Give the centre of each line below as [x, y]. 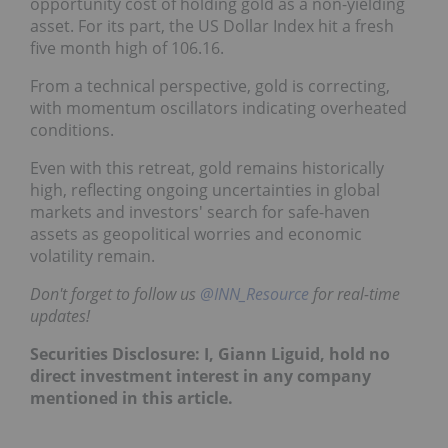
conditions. [72, 129]
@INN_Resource [254, 293]
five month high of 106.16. [127, 47]
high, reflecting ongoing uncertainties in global [205, 189]
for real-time [354, 293]
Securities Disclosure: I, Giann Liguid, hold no [210, 353]
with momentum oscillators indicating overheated [218, 107]
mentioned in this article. [131, 397]
